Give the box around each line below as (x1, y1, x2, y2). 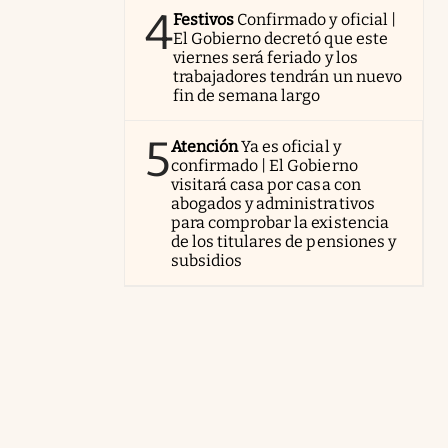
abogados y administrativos (171, 194, 375, 213)
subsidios (171, 251, 243, 270)
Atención (171, 137, 239, 156)
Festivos (173, 10, 235, 29)
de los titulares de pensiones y (171, 232, 396, 251)
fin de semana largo (173, 86, 321, 105)
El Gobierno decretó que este (173, 29, 388, 48)
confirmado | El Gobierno (171, 156, 358, 175)
